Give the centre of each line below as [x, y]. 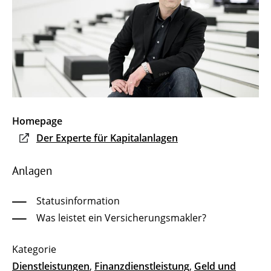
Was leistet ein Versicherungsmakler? [121, 217]
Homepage [37, 121]
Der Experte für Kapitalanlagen [107, 138]
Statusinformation [78, 201]
